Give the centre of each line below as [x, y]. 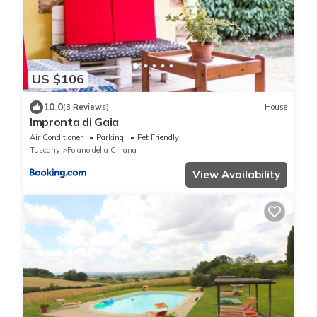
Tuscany [45, 150]
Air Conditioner [56, 137]
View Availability [236, 174]
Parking [110, 137]
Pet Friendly [158, 137]
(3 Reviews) [86, 107]
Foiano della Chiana [102, 150]
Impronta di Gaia [74, 121]
